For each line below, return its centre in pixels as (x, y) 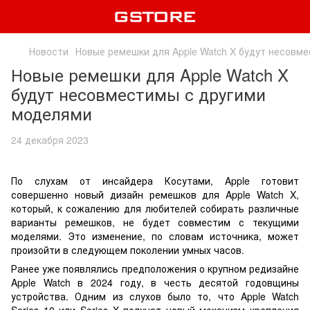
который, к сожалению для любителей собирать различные (155, 208)
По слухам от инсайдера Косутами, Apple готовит (155, 181)
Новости (49, 51)
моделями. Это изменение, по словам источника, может (155, 236)
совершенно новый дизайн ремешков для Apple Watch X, (155, 194)
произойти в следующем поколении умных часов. (128, 250)
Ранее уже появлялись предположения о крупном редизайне (155, 268)
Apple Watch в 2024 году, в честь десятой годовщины (155, 282)
